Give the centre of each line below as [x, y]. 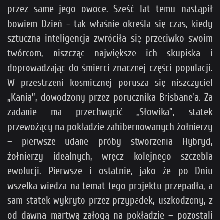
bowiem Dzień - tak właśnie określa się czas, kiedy [110, 23]
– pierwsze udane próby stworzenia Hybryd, [110, 141]
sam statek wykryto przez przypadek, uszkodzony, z [110, 200]
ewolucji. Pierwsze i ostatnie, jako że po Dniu [110, 171]
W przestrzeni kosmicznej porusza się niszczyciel [110, 82]
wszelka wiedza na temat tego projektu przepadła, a [110, 185]
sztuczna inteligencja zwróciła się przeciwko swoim [110, 38]
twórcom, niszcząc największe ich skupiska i [110, 53]
